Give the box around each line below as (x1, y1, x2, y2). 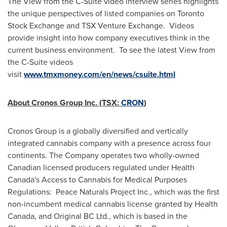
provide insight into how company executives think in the (8, 32, 210, 44)
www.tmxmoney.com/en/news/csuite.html (24, 68, 175, 80)
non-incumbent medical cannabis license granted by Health (8, 198, 218, 210)
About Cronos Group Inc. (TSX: (8, 97, 121, 108)
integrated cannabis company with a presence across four (8, 137, 211, 149)
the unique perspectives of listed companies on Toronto (8, 8, 204, 19)
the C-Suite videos (8, 56, 73, 68)
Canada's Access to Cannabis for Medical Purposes (8, 174, 187, 185)
